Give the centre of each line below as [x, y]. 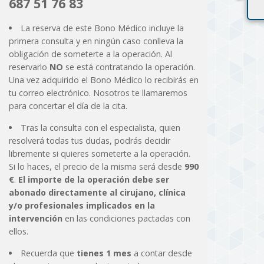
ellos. [18, 232]
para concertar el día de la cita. [68, 106]
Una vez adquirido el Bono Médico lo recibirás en [103, 80]
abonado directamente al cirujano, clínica [97, 193]
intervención [35, 219]
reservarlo [29, 67]
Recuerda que [48, 253]
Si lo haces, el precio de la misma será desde [96, 167]
